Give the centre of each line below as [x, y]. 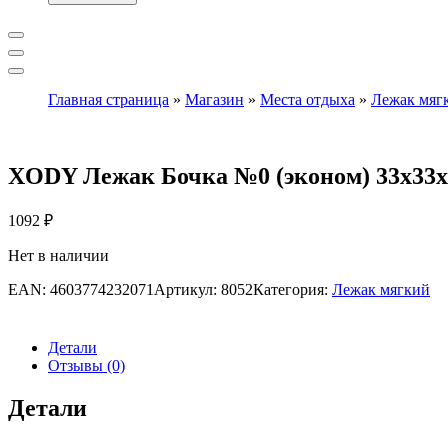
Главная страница [108, 99]
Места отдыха [307, 99]
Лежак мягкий [381, 290]
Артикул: [187, 290]
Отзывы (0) [86, 366]
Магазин [214, 99]
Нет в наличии [58, 256]
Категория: [292, 290]
